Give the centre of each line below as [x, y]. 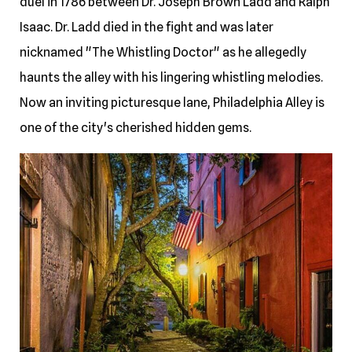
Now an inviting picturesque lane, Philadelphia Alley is [172, 103]
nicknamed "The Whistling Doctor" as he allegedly [163, 53]
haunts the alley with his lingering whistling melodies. [172, 78]
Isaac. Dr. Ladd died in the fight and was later [147, 27]
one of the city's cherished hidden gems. [136, 128]
